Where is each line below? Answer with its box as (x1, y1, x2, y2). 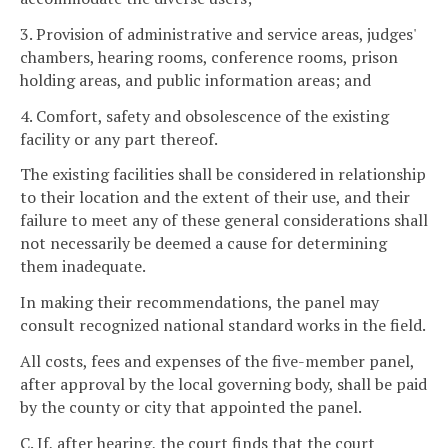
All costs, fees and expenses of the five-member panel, (20, 350, 414, 373)
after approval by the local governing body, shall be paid (20, 373, 427, 396)
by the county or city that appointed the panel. (20, 396, 362, 419)
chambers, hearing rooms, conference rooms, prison (20, 45, 398, 68)
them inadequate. (20, 255, 146, 278)
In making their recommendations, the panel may (20, 291, 379, 314)
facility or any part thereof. (20, 127, 218, 150)
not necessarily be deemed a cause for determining (20, 232, 387, 255)
